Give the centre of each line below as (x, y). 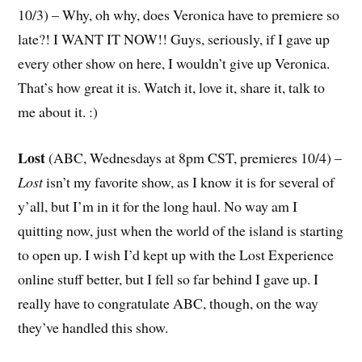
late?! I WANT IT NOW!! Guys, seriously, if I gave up (174, 39)
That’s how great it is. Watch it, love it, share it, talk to (172, 88)
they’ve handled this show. (93, 328)
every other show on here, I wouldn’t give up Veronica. (174, 63)
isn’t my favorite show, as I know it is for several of (189, 182)
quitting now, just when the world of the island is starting (181, 231)
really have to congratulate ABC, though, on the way (168, 303)
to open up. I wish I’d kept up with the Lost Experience (176, 255)
